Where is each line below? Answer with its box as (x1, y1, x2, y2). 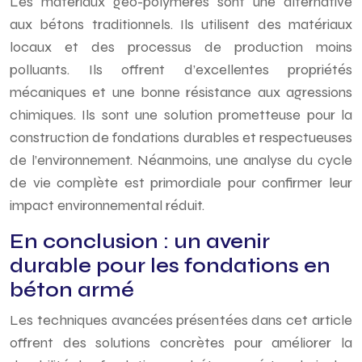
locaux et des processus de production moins (10, 38, 352, 56)
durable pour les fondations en (10, 254, 330, 278)
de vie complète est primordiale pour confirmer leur (10, 174, 352, 192)
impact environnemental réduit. (10, 196, 204, 214)
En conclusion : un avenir (10, 229, 270, 254)
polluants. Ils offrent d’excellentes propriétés (10, 61, 352, 78)
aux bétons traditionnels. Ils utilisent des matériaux (10, 15, 352, 33)
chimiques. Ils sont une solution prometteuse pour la (10, 106, 352, 124)
